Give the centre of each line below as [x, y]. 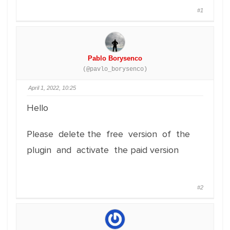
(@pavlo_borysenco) [115, 69]
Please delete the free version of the [110, 134]
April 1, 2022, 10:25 [52, 88]
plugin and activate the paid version [103, 150]
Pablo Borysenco [115, 58]
